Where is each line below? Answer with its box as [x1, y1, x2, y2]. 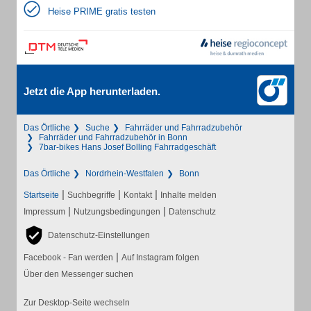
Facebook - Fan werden [24, 253, 113, 262]
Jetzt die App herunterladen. [24, 85, 160, 97]
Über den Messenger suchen [24, 269, 133, 279]
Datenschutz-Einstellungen [48, 230, 150, 240]
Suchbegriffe [67, 190, 115, 200]
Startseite [24, 190, 59, 200]
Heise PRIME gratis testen [48, 6, 155, 17]
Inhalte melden [160, 190, 217, 200]
